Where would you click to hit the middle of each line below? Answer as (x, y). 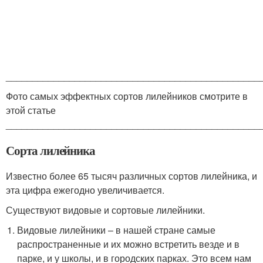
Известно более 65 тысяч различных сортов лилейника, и (131, 176)
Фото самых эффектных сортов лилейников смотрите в (127, 96)
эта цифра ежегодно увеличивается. (85, 190)
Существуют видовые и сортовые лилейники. (105, 210)
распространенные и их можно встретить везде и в (129, 244)
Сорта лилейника (51, 151)
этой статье (31, 110)
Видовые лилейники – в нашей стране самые (117, 230)
